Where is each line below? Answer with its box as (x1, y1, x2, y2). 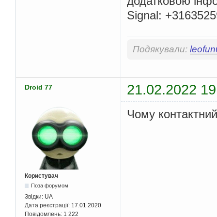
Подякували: (133, 44, 190, 54)
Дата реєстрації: (25, 202, 71, 209)
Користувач (25, 172, 58, 180)
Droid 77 (25, 83, 52, 91)
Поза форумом (31, 183, 69, 189)
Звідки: (25, 193, 45, 201)
